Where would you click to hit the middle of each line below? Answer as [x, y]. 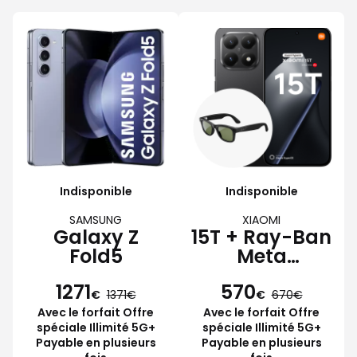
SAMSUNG [96, 220]
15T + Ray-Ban [261, 237]
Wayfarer [261, 275]
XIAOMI [261, 220]
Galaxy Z [96, 237]
